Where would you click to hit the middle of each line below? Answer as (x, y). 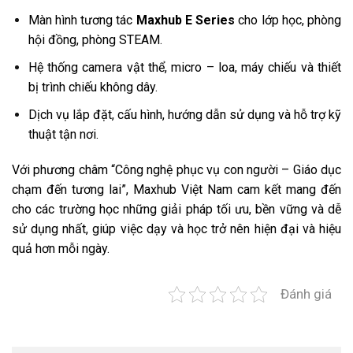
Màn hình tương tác (82, 20)
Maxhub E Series (186, 20)
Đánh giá (306, 294)
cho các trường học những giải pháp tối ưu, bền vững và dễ (176, 210)
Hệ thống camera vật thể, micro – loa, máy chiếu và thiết (184, 67)
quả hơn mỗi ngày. (61, 249)
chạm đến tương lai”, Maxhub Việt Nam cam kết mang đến (176, 190)
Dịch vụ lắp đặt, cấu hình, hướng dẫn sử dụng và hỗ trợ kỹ (184, 114)
